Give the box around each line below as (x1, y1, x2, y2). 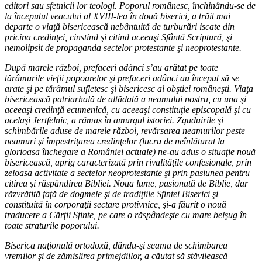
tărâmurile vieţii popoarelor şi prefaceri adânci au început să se (5, 73, 239, 83)
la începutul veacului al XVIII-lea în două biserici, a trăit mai (5, 11, 230, 21)
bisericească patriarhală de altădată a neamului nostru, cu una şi (5, 94, 246, 104)
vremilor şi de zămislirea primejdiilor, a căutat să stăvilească (5, 250, 227, 261)
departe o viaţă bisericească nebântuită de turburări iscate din (5, 21, 235, 32)
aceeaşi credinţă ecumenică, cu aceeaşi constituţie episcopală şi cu (5, 104, 251, 115)
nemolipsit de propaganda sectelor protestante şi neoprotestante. (5, 42, 242, 53)
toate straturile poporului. (5, 220, 99, 230)
